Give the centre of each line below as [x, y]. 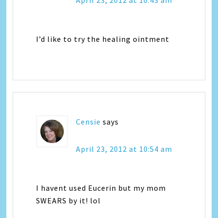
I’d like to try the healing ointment [103, 39]
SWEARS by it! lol [69, 200]
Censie [89, 122]
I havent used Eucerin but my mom [101, 188]
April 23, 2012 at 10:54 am [124, 149]
